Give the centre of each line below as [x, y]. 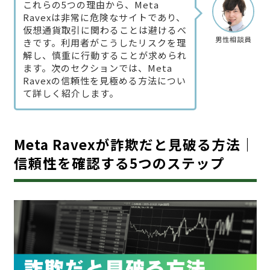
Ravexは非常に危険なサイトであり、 [104, 17]
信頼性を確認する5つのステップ [119, 162]
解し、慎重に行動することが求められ [105, 55]
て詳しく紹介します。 [71, 93]
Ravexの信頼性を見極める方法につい [104, 80]
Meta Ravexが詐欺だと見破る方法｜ [134, 144]
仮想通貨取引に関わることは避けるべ [105, 30]
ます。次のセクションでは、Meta [97, 67]
